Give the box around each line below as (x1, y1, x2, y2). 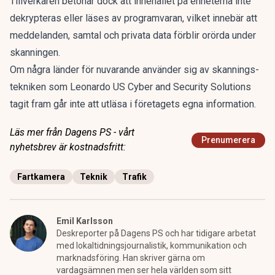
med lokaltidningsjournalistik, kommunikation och (56, 241, 247, 250)
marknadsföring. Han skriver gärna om (56, 253, 205, 263)
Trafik (122, 172, 147, 182)
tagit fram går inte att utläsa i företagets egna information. (10, 98, 256, 110)
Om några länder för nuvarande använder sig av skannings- (10, 64, 259, 76)
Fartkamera (17, 172, 65, 182)
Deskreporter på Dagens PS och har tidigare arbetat (56, 228, 256, 238)
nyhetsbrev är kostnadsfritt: (10, 141, 126, 153)
